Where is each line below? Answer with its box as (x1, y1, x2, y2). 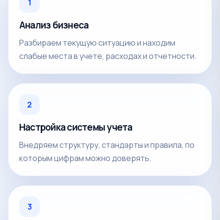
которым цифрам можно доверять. (19, 152, 151, 164)
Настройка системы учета (19, 120, 133, 134)
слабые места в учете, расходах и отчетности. (19, 50, 196, 61)
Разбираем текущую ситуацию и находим (19, 37, 175, 48)
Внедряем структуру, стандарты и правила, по (19, 139, 194, 150)
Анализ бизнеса (19, 18, 89, 31)
